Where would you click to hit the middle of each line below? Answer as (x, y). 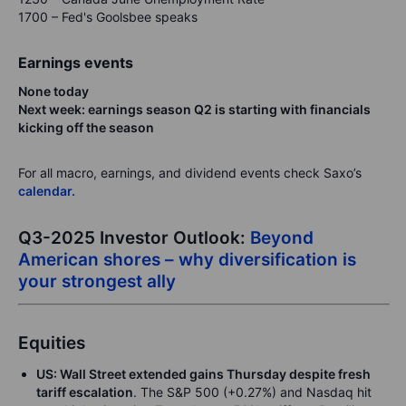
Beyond (282, 238)
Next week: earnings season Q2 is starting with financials (194, 109)
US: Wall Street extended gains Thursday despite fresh (203, 374)
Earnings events (76, 63)
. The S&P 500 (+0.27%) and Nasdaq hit (252, 392)
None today (53, 91)
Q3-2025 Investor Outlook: (134, 238)
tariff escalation (85, 392)
